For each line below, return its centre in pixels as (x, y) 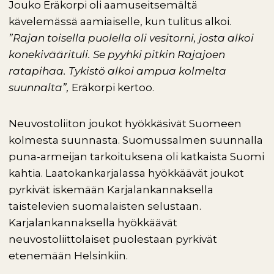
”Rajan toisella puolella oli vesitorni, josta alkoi (131, 38)
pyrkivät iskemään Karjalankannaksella (111, 190)
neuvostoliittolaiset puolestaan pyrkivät (113, 239)
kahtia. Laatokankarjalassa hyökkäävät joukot (126, 173)
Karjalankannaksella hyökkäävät (93, 223)
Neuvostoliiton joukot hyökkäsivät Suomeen (125, 124)
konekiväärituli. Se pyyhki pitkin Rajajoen (117, 54)
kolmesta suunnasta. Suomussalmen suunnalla (136, 140)
